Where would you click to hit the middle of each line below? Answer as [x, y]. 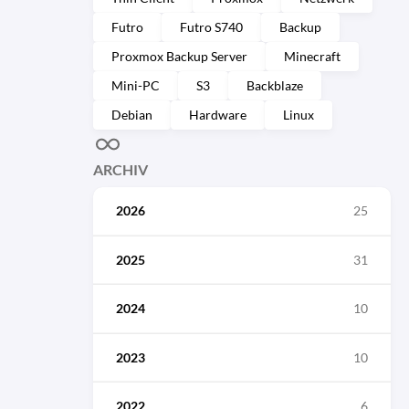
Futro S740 [211, 27]
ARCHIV [121, 169]
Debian [132, 115]
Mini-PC [136, 85]
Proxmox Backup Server [179, 56]
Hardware [218, 115]
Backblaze [275, 85]
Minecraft [312, 56]
